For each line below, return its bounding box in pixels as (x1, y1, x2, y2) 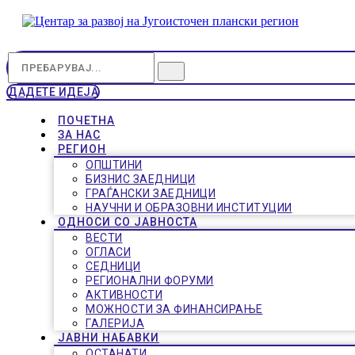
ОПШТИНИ (86, 158, 143, 171)
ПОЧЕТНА (58, 114, 115, 127)
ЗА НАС (58, 128, 101, 141)
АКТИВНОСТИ (86, 288, 162, 301)
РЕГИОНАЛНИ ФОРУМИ (86, 274, 214, 287)
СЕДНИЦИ (86, 260, 141, 273)
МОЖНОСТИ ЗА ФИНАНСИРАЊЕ (86, 303, 263, 315)
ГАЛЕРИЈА (86, 317, 144, 330)
